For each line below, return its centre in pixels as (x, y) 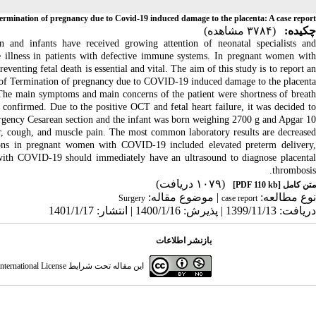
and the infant (123, 120)
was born (172, 120)
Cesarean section (60, 120)
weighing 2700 (224, 120)
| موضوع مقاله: (183, 197)
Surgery (132, 198)
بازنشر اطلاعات (184, 241)
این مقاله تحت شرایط (105, 266)
